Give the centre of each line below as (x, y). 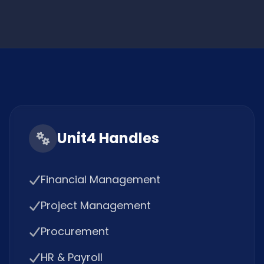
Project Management (96, 205)
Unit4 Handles (108, 138)
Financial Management (100, 179)
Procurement (75, 231)
